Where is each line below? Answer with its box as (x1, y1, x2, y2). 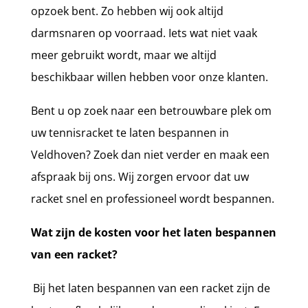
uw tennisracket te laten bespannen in (30, 124, 229, 140)
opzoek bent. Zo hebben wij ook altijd (30, 3, 223, 19)
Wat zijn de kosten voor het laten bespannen (30, 224, 276, 240)
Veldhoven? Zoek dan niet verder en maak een (30, 146, 269, 162)
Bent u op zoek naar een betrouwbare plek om (30, 102, 272, 118)
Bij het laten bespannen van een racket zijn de (32, 280, 270, 296)
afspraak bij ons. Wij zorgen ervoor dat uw (30, 168, 249, 184)
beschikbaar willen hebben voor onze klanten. (30, 69, 268, 85)
